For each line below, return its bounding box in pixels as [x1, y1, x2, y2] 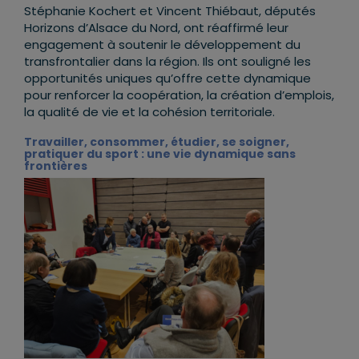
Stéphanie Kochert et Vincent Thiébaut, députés [24, 2, 316, 20]
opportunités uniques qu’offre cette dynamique [24, 70, 311, 87]
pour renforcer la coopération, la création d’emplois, [24, 87, 334, 104]
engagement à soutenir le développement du [24, 36, 301, 54]
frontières [24, 158, 87, 175]
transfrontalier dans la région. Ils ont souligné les [24, 53, 311, 71]
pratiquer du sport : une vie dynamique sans [24, 146, 296, 163]
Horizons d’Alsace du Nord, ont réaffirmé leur [24, 19, 288, 37]
